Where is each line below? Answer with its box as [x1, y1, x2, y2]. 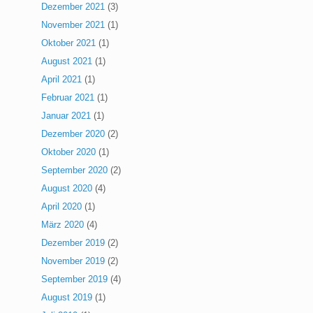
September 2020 [41, 165, 108, 176]
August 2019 [41, 292, 93, 303]
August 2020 [41, 183, 93, 194]
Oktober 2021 [41, 38, 96, 49]
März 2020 [41, 219, 85, 231]
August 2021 [41, 56, 93, 67]
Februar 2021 [41, 92, 95, 103]
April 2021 [41, 74, 82, 85]
